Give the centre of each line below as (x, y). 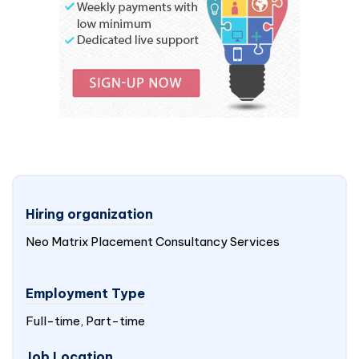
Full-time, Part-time (85, 321)
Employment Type (85, 293)
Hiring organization (89, 214)
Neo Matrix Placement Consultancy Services (153, 242)
